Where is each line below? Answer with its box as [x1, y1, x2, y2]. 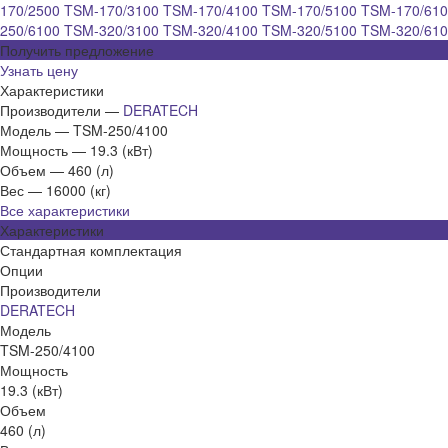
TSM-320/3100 [64, 19, 163, 40]
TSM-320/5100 [262, 19, 361, 40]
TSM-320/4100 [163, 19, 262, 40]
